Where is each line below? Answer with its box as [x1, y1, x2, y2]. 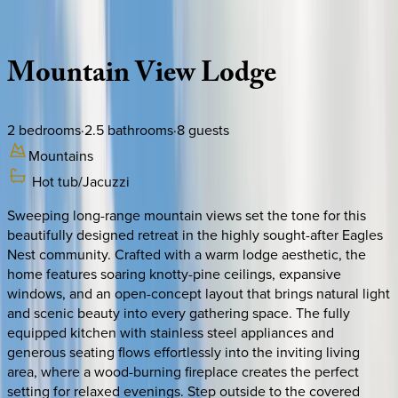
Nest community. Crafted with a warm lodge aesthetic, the [7, 243, 366, 264]
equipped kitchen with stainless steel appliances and [7, 322, 334, 342]
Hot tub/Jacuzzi [32, 171, 130, 191]
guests [185, 119, 229, 139]
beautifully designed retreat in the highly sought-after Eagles [7, 224, 383, 244]
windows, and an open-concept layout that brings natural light [7, 283, 390, 303]
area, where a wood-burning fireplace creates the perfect [7, 361, 359, 381]
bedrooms [15, 119, 81, 139]
